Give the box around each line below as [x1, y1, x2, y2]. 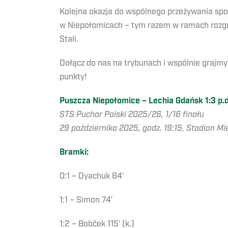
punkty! [60, 72, 87, 82]
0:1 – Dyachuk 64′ [60, 171, 124, 182]
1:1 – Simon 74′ [60, 195, 112, 206]
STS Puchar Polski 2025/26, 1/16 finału [60, 109, 204, 120]
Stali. [60, 34, 78, 45]
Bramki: [60, 147, 89, 158]
